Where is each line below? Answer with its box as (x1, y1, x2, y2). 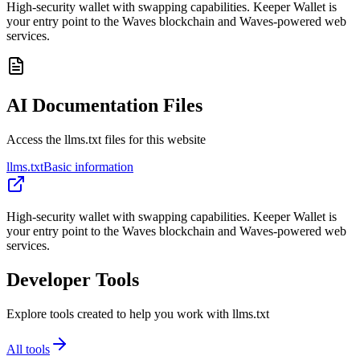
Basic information (43, 160, 133, 174)
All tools (6, 342, 50, 356)
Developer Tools (6, 269, 139, 291)
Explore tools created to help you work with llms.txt (6, 307, 269, 321)
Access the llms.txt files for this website (6, 133, 206, 147)
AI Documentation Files (6, 95, 202, 117)
